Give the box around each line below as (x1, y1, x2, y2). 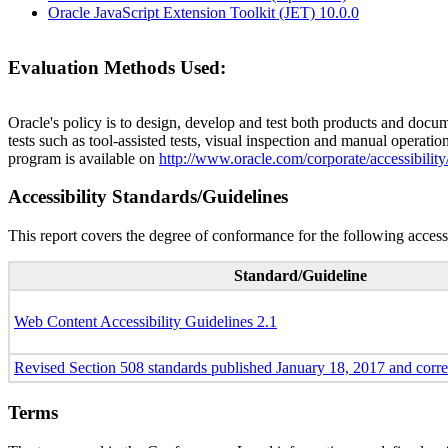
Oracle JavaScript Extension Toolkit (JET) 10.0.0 (48, 4, 359, 22)
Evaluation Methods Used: (8, 56, 226, 78)
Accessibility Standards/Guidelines (8, 186, 288, 208)
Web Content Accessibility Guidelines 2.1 (14, 313, 277, 331)
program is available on (8, 149, 159, 167)
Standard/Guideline (234, 267, 367, 285)
